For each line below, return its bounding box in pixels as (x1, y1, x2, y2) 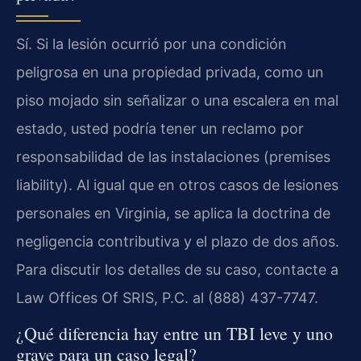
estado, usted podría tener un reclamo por (16, 119, 304, 137)
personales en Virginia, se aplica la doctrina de (16, 204, 330, 222)
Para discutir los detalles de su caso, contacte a (16, 260, 338, 278)
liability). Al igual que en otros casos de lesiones (16, 176, 338, 193)
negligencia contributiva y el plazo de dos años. (16, 232, 339, 250)
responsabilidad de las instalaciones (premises (16, 147, 330, 165)
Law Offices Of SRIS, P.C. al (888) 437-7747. (16, 288, 318, 306)
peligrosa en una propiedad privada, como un (16, 63, 324, 81)
